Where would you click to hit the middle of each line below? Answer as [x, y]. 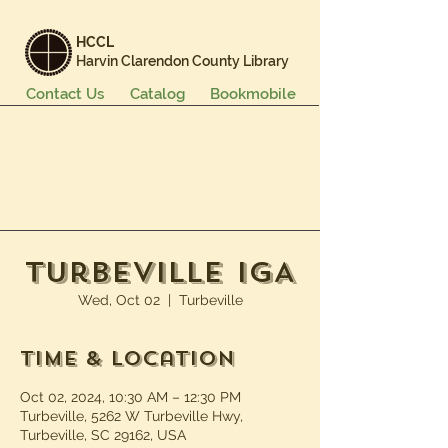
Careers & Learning [159, 183]
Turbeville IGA [160, 272]
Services [160, 164]
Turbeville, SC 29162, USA [103, 435]
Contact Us [64, 94]
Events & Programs [159, 146]
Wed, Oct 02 [118, 300]
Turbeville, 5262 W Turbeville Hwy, [131, 416]
